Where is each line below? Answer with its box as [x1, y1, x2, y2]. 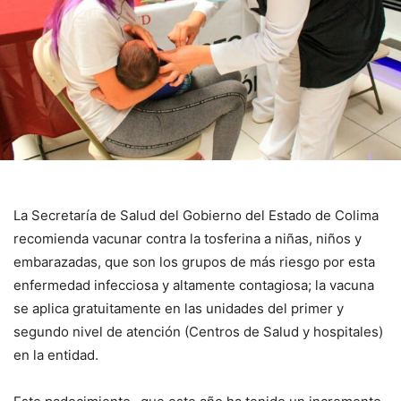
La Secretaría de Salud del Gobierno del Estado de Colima [13, 206, 379, 224]
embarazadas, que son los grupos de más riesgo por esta [13, 252, 375, 270]
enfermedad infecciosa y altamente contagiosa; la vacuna [13, 276, 374, 294]
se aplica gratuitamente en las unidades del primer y [13, 299, 344, 317]
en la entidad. [13, 346, 98, 363]
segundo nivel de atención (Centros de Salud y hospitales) [13, 322, 383, 340]
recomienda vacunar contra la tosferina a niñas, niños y [13, 229, 362, 247]
